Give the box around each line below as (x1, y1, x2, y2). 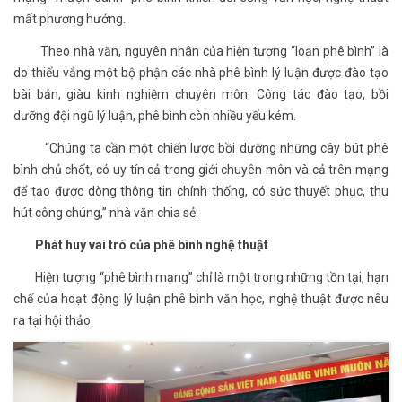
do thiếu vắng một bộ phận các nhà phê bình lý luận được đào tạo (13, 65, 389, 80)
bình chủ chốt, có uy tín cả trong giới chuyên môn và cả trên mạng (13, 162, 389, 177)
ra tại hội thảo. (13, 312, 93, 328)
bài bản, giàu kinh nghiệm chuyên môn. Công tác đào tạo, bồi (13, 86, 389, 101)
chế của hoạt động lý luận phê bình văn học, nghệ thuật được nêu (13, 291, 389, 306)
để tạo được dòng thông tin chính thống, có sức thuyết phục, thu (13, 183, 389, 198)
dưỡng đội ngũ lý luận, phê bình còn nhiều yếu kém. (13, 108, 296, 123)
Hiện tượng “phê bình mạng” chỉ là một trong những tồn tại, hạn (13, 269, 389, 284)
